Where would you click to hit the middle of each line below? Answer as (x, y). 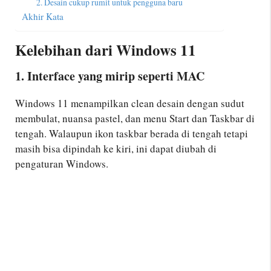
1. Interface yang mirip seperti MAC (110, 76)
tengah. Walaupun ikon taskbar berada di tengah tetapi (132, 133)
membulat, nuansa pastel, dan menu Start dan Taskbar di (135, 118)
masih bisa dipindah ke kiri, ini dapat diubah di (116, 148)
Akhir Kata (43, 16)
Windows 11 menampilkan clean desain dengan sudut (130, 103)
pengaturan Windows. (62, 163)
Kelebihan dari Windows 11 (106, 50)
